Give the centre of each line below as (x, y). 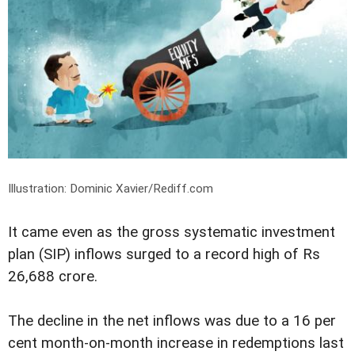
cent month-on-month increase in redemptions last (176, 343)
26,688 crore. (53, 276)
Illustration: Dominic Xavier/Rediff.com (111, 188)
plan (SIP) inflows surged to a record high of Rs (164, 254)
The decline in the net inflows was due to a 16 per (172, 321)
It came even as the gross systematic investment (172, 232)
